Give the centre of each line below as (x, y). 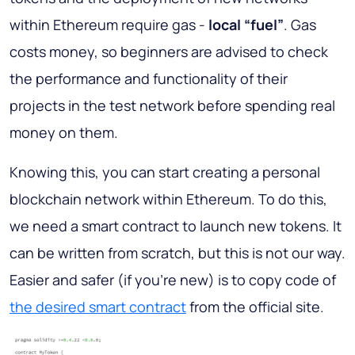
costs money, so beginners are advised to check (169, 52)
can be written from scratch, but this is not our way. (177, 253)
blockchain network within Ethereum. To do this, (168, 199)
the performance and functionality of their (149, 79)
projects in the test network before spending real (172, 106)
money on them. (64, 133)
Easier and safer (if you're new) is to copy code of (173, 280)
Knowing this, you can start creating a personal (165, 172)
